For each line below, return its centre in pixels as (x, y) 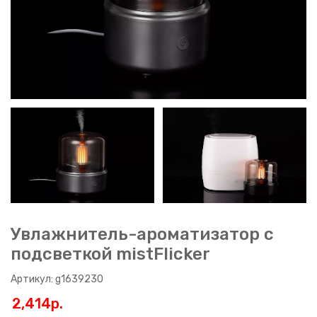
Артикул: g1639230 (57, 279)
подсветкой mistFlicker (110, 254)
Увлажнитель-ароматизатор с (142, 234)
